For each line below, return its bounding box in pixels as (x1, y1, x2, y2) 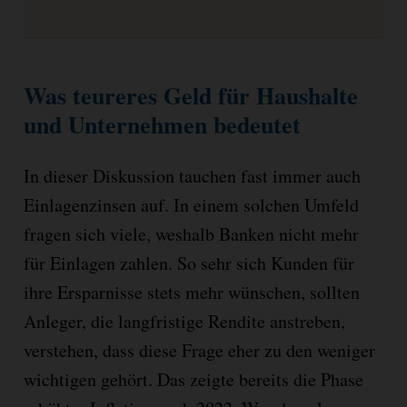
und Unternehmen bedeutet (23, 107, 301, 143)
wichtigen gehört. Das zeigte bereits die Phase (23, 366, 363, 392)
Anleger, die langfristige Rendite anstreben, (23, 308, 345, 333)
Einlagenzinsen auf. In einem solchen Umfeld (23, 192, 359, 217)
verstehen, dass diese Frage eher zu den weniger (23, 337, 375, 362)
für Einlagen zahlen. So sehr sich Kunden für (23, 250, 354, 275)
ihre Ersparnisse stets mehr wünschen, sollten (23, 279, 360, 304)
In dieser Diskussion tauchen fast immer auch (23, 163, 361, 188)
